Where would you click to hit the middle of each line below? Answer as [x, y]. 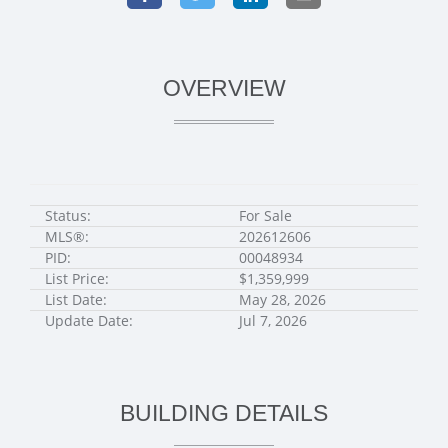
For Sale [265, 216]
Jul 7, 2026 [273, 321]
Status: [68, 216]
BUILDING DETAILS [224, 413]
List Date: [76, 300]
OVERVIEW [224, 88]
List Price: [77, 279]
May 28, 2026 [282, 300]
